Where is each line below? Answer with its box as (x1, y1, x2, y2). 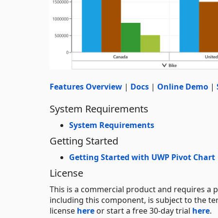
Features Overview (50, 81, 122, 92)
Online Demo (157, 81, 208, 92)
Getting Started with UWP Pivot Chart (69, 151, 215, 163)
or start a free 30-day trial (94, 205, 192, 216)
